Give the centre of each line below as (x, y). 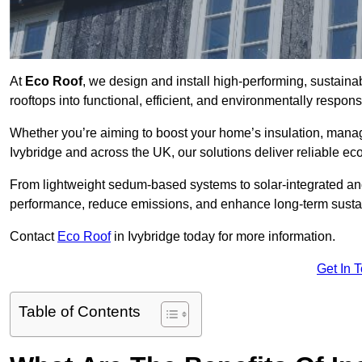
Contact (34, 237)
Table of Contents (80, 312)
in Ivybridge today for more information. (223, 237)
